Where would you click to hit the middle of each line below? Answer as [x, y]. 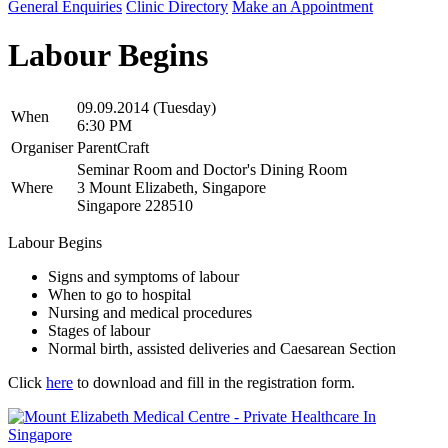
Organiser [42, 147]
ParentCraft [113, 147]
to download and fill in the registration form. [214, 382]
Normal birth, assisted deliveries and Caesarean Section [222, 348]
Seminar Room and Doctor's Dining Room [212, 169]
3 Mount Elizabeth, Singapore [171, 187]
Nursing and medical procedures [150, 312]
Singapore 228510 [135, 205]
